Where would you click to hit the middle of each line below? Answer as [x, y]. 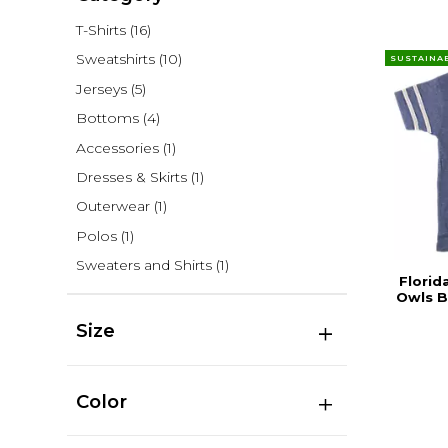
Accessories [117, 147]
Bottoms [107, 118]
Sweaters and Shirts [143, 265]
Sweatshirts [115, 59]
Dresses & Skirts [131, 177]
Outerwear [112, 206]
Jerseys [101, 88]
